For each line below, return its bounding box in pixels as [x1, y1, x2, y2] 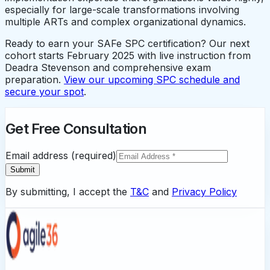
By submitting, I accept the [5, 185, 127, 198]
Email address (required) [5, 149, 116, 162]
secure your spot [5, 86, 84, 98]
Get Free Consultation [5, 120, 146, 138]
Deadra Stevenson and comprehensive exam [5, 61, 211, 74]
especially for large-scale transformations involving [5, 4, 239, 16]
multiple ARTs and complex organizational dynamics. [5, 16, 246, 28]
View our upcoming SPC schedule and [64, 74, 240, 86]
